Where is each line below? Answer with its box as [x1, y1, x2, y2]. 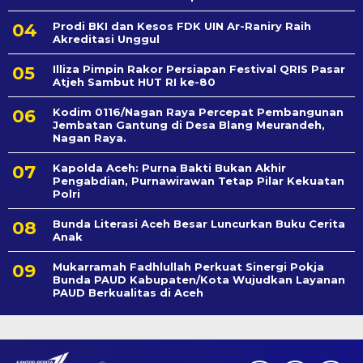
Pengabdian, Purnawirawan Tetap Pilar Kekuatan [53, 173, 344, 187]
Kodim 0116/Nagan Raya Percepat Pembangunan [53, 105, 344, 118]
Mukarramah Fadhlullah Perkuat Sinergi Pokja [53, 259, 324, 273]
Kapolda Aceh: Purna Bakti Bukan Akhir [53, 160, 286, 174]
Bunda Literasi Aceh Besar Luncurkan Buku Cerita [53, 216, 345, 230]
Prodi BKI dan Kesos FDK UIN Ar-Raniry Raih [53, 19, 311, 32]
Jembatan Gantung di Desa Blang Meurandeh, [53, 117, 325, 131]
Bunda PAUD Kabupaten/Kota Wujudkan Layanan [53, 272, 345, 286]
